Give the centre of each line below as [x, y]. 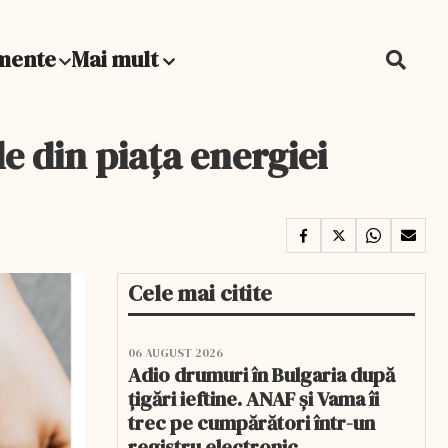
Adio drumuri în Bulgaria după [261, 375]
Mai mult [117, 59]
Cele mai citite [200, 293]
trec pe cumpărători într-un [251, 423]
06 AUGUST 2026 [175, 353]
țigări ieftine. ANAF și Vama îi [253, 399]
